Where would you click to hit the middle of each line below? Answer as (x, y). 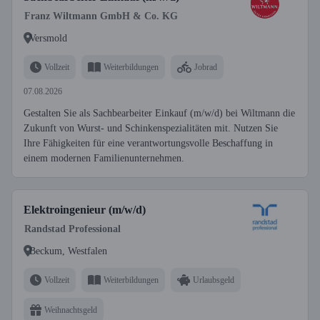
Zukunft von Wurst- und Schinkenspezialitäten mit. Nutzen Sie (151, 128)
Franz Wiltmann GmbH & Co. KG (101, 16)
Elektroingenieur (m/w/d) (85, 210)
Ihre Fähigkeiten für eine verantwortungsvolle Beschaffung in (148, 143)
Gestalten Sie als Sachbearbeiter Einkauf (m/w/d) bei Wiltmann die (159, 113)
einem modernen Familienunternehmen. (104, 158)
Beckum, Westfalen (68, 251)
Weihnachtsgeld (71, 310)
